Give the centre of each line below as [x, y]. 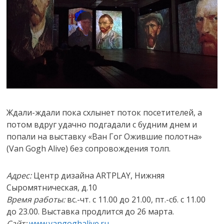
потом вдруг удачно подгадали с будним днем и [102, 124]
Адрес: [19, 175]
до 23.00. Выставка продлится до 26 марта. [90, 211]
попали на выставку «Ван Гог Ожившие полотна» [104, 136]
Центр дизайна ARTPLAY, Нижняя [98, 175]
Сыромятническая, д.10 [52, 187]
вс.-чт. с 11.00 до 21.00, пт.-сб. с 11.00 [135, 199]
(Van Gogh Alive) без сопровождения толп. [89, 148]
